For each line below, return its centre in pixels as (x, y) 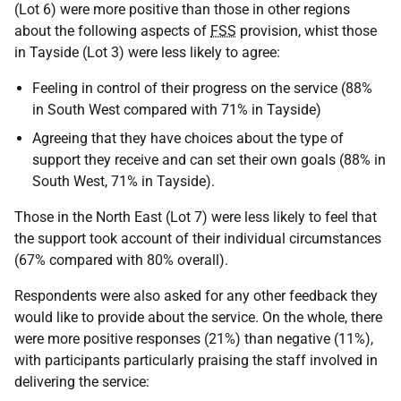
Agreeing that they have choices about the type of (188, 138)
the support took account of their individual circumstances (198, 238)
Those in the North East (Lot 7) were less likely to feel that (196, 217)
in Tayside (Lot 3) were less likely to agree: (147, 52)
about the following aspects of (112, 30)
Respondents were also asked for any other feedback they (196, 295)
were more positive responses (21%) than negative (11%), (194, 338)
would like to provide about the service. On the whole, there (198, 317)
